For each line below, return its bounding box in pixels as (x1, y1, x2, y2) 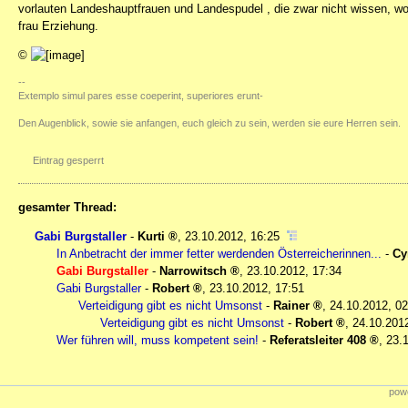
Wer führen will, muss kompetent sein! (56, 333, 259, 348)
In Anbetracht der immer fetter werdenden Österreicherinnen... (56, 247, 382, 261)
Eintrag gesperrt (33, 155, 104, 167)
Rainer (273, 299, 310, 313)
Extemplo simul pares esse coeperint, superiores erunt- (18, 90, 263, 102)
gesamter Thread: (18, 200, 117, 215)
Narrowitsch (159, 264, 227, 279)
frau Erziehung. (18, 18, 98, 33)
